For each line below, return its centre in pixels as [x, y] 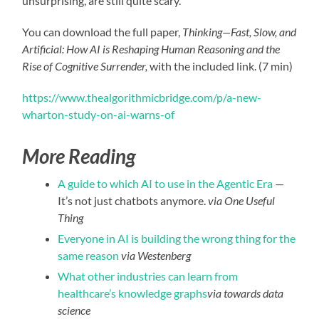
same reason [89, 255]
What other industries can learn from [148, 276]
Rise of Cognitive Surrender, [86, 66]
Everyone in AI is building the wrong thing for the [177, 238]
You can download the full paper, [103, 31]
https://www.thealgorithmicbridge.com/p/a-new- [142, 97]
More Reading [79, 156]
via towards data [246, 293]
